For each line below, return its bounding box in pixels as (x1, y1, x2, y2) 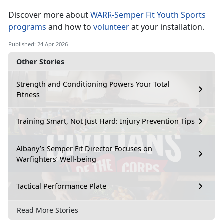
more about (43, 9, 90, 20)
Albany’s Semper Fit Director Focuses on (16, 143, 152, 153)
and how (46, 21, 83, 32)
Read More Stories (17, 205, 78, 215)
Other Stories (16, 56, 64, 66)
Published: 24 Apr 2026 (8, 40, 68, 48)
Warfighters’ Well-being (16, 154, 96, 164)
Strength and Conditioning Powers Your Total (16, 79, 170, 89)
